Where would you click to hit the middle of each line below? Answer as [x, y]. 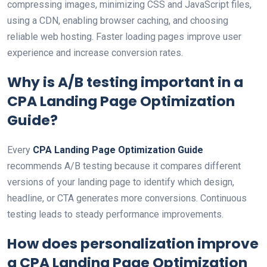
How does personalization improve [133, 243]
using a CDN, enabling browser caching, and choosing [118, 21]
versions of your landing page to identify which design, [121, 182]
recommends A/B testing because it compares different [124, 166]
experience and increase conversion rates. [95, 53]
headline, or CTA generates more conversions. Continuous [127, 198]
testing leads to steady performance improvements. [115, 214]
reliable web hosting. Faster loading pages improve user [124, 37]
